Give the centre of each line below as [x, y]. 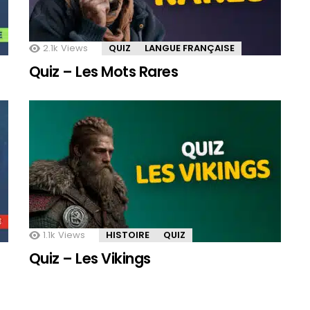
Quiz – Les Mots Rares [103, 71]
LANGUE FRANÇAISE [190, 48]
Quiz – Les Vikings [90, 258]
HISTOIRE [128, 235]
